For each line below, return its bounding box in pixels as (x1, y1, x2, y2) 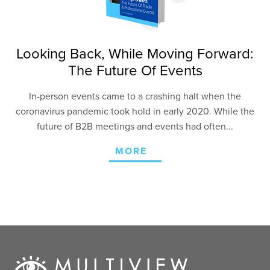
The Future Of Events (67, 62, 202, 80)
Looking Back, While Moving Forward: (16, 45, 254, 63)
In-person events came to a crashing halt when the (29, 90, 241, 102)
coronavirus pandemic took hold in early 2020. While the (16, 105, 254, 118)
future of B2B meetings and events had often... (37, 121, 233, 133)
